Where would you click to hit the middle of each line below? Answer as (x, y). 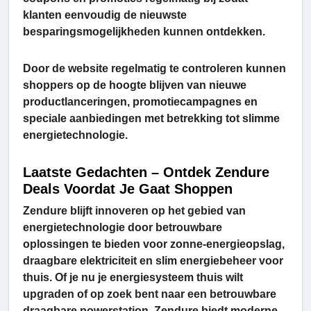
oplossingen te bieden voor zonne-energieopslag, (154, 244)
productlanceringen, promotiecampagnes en (140, 102)
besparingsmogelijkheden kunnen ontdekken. (144, 32)
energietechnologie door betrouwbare (123, 228)
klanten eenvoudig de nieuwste (105, 15)
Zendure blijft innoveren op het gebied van (134, 211)
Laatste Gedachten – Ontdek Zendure (146, 173)
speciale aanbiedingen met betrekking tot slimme (151, 119)
